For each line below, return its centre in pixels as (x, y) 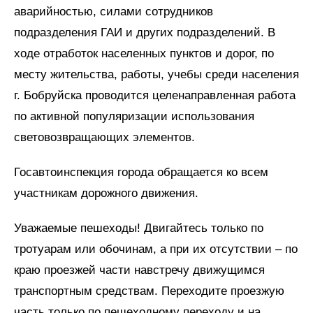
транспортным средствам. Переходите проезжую (149, 291)
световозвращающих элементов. (104, 137)
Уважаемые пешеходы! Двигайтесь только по (139, 228)
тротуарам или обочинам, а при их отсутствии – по (156, 249)
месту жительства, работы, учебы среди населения (156, 74)
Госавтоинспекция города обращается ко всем (141, 172)
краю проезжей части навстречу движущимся (139, 270)
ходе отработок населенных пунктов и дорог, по (144, 53)
